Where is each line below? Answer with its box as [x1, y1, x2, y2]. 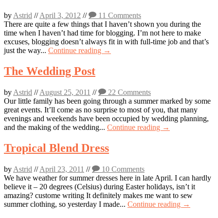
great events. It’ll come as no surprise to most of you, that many [4, 106, 198, 114]
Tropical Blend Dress [4, 141, 109, 154]
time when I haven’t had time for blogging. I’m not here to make [4, 29, 201, 37]
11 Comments [96, 11, 141, 20]
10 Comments [100, 164, 145, 173]
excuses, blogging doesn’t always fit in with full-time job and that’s [4, 37, 209, 46]
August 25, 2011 [39, 88, 91, 96]
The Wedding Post [4, 65, 95, 78]
